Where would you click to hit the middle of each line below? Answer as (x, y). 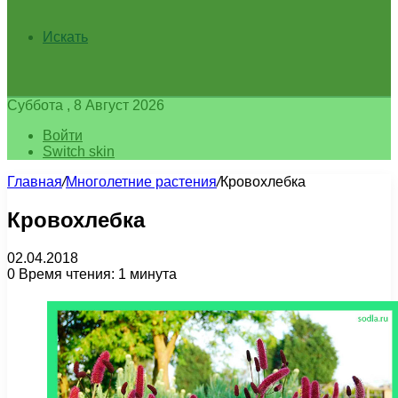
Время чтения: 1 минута (96, 274)
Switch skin (79, 151)
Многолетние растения (141, 182)
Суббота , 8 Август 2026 (86, 105)
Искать (65, 37)
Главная (35, 182)
